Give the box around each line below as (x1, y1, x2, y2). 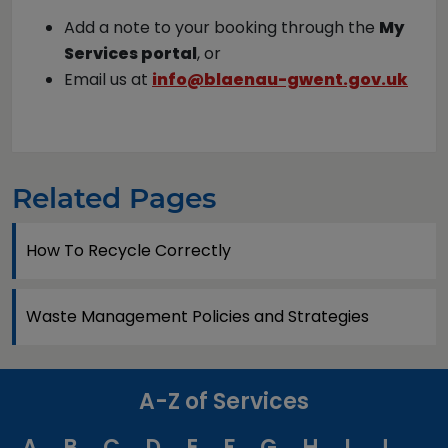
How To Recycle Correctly (26, 239, 231, 262)
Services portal (64, 42, 197, 65)
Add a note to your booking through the (64, 16, 379, 39)
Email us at (64, 68, 152, 91)
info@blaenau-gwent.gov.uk (152, 68, 408, 91)
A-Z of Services (139, 386, 309, 417)
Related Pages (12, 181, 216, 215)
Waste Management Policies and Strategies (26, 305, 369, 328)
